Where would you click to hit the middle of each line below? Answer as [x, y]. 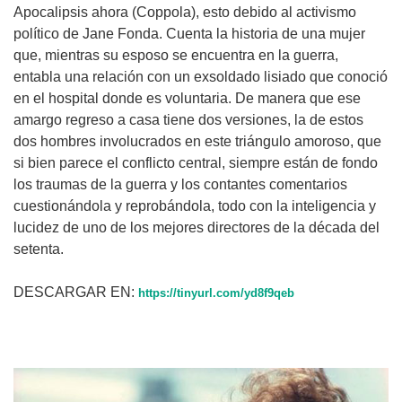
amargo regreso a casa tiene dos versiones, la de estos [188, 120]
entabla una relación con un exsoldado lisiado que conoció [201, 77]
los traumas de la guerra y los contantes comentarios [180, 185]
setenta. [39, 249]
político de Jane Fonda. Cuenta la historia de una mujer [189, 34]
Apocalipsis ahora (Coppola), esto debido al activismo [185, 13]
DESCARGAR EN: [76, 293]
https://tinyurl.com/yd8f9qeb [216, 294]
